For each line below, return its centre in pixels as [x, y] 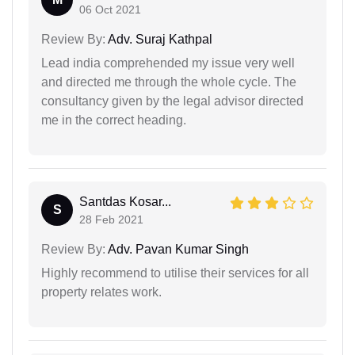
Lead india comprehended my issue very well [168, 63]
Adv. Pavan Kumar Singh [177, 249]
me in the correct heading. [114, 120]
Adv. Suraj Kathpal [159, 39]
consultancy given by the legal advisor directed [172, 101]
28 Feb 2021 [111, 219]
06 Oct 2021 [110, 9]
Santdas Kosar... [125, 201]
